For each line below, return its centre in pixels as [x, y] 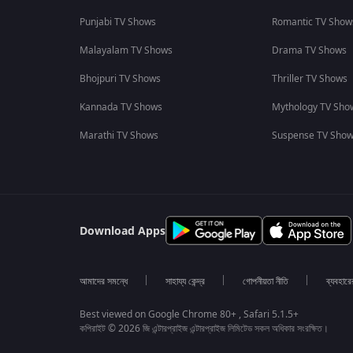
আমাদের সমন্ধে [103, 281]
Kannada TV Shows [121, 107]
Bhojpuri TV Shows [120, 79]
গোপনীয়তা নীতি [265, 281]
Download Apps [122, 231]
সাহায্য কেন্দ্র [185, 281]
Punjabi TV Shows [117, 22]
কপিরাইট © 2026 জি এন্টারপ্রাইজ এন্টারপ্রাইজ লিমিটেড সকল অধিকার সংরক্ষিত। [204, 329]
